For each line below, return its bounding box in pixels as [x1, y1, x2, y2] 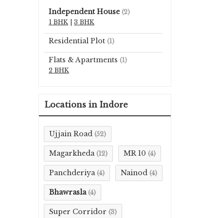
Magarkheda [49, 148, 94, 158]
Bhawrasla [49, 187, 86, 197]
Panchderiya [49, 168, 95, 177]
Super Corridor [49, 207, 107, 216]
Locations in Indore [45, 99, 128, 109]
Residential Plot [49, 36, 105, 45]
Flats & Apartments [49, 55, 118, 64]
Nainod [121, 168, 147, 177]
